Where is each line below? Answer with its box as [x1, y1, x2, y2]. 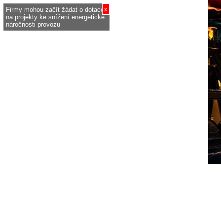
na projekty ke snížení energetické [6, 13, 105, 21]
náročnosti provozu [6, 21, 60, 28]
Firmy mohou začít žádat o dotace [6, 6, 104, 13]
